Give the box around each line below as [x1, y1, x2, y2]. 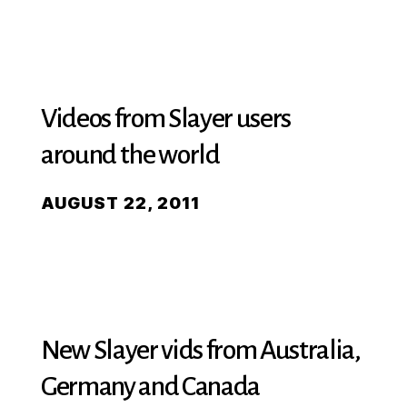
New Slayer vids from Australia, [41, 335, 361, 364]
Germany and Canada [41, 372, 261, 401]
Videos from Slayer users [41, 104, 292, 133]
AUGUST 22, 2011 [41, 194, 200, 213]
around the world [41, 140, 220, 169]
